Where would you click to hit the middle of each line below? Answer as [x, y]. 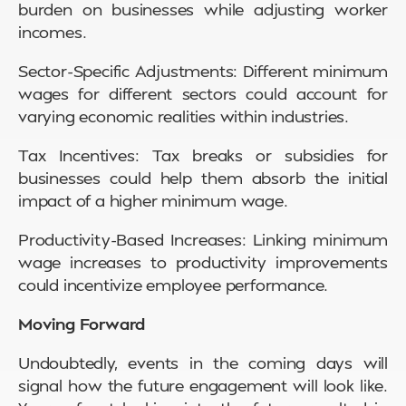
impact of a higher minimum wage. [153, 200]
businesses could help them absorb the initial [203, 178]
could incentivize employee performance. [174, 285]
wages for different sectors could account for [203, 93]
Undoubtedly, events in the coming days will [203, 362]
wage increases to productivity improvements [203, 262]
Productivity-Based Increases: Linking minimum [203, 239]
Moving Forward [82, 324]
